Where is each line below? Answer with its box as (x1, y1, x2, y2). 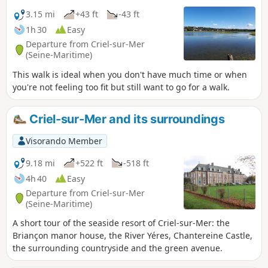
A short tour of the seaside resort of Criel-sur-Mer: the (13, 217, 230, 229)
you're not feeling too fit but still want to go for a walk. (13, 81, 230, 93)
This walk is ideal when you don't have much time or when (13, 68, 247, 80)
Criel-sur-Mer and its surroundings (26, 111, 225, 126)
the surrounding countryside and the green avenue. (13, 242, 223, 254)
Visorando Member (25, 135, 102, 147)
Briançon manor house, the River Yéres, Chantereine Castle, (13, 230, 252, 242)
